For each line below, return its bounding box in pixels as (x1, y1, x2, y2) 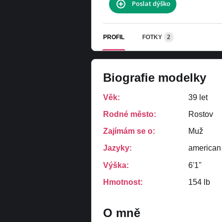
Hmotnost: (103, 177, 143, 186)
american (188, 144, 221, 152)
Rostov (188, 110, 213, 118)
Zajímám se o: (103, 127, 155, 135)
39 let (188, 93, 208, 102)
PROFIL (103, 33, 124, 41)
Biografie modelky (103, 71, 206, 84)
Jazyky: (103, 144, 132, 152)
